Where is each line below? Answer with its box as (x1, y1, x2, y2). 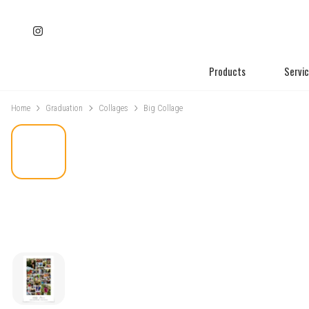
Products (208, 64, 246, 79)
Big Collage (143, 103, 183, 114)
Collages (98, 103, 128, 114)
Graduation (46, 103, 83, 114)
